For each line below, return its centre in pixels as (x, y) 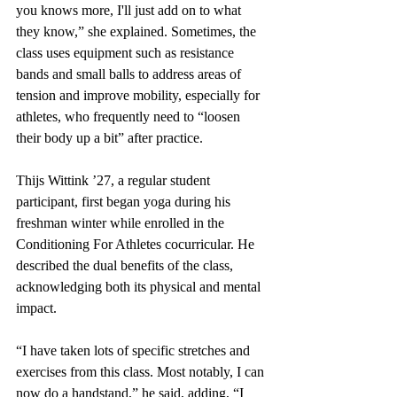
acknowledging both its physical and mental (140, 287)
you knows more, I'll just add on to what (130, 11)
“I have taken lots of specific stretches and (135, 351)
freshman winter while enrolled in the (122, 223)
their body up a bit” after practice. (109, 138)
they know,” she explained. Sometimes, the (138, 32)
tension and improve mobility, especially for (140, 96)
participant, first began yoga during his (125, 202)
